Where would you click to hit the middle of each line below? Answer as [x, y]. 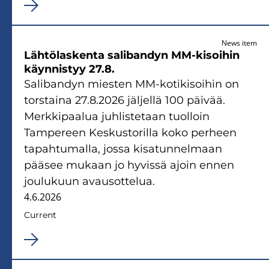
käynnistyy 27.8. [69, 69]
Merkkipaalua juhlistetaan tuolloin [117, 116]
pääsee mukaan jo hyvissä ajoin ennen [129, 165]
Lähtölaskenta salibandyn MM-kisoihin [132, 55]
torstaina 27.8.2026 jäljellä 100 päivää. [125, 100]
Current [40, 215]
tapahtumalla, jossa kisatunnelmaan [123, 149]
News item [239, 43]
